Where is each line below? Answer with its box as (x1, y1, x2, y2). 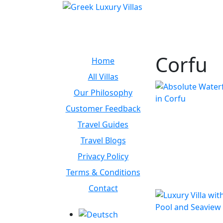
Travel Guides (78, 118, 128, 130)
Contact (88, 182, 118, 194)
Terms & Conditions (66, 166, 140, 178)
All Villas (88, 71, 118, 82)
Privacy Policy (78, 150, 128, 162)
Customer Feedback (65, 103, 141, 114)
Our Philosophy (74, 87, 132, 98)
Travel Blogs (80, 134, 126, 146)
